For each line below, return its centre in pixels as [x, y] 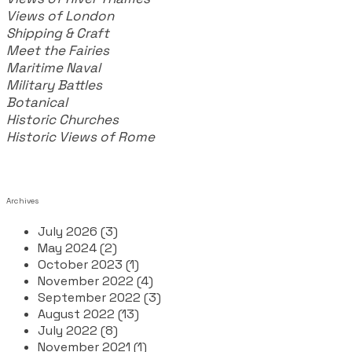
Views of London [60, 15]
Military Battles [54, 84]
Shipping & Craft [58, 33]
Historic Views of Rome [81, 136]
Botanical [38, 102]
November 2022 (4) [95, 280]
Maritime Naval [53, 67]
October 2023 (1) [88, 264]
